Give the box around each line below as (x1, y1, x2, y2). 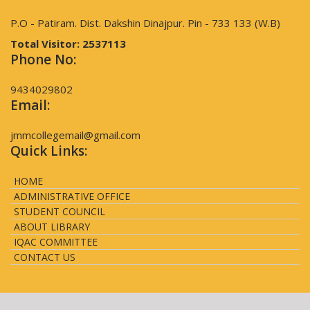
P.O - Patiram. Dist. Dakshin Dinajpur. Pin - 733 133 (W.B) (10, 16, 280, 30)
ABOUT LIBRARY (14, 220, 90, 234)
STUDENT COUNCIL (14, 205, 105, 219)
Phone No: (10, 51, 76, 69)
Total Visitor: (10, 37, 82, 51)
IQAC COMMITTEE (14, 235, 98, 249)
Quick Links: (10, 142, 87, 161)
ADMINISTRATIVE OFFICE (14, 190, 130, 203)
